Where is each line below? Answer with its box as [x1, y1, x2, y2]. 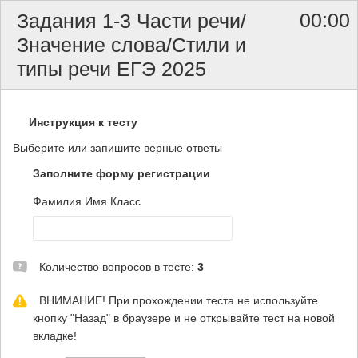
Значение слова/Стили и [17, 34, 246, 56]
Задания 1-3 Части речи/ [17, 10, 246, 32]
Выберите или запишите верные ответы [13, 141, 222, 154]
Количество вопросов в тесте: [39, 261, 197, 273]
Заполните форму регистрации [33, 167, 210, 180]
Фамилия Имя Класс [33, 195, 141, 208]
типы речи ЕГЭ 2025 [17, 58, 206, 80]
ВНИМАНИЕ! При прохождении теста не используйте [39, 294, 318, 307]
